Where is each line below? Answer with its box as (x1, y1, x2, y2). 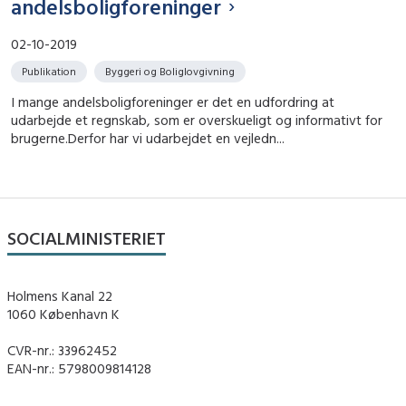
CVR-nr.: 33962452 (7, 341, 117, 359)
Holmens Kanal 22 (7, 287, 112, 305)
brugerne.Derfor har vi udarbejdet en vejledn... (11, 129, 285, 147)
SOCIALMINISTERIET (7, 226, 166, 249)
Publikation (22, 63, 76, 78)
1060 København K (7, 305, 120, 324)
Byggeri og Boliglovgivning (105, 63, 235, 78)
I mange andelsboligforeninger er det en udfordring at (11, 92, 334, 111)
